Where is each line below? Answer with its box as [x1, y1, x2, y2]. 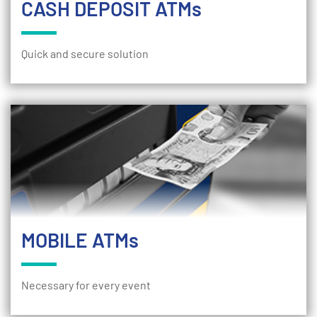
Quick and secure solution [21, 47, 149, 60]
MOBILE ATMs [21, 228, 139, 252]
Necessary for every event [21, 278, 151, 292]
